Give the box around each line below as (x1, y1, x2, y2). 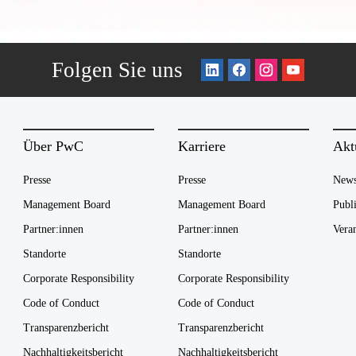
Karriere (178, 138, 226, 154)
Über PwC (23, 138, 83, 154)
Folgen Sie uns (52, 57, 183, 82)
